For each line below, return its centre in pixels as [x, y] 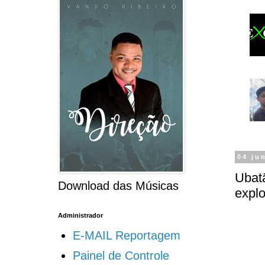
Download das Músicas [118, 186]
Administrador [80, 216]
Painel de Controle [121, 256]
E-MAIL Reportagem [126, 236]
